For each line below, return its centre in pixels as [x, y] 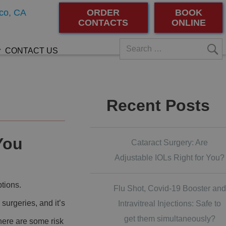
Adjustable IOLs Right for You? [170, 158]
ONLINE [188, 23]
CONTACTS [103, 23]
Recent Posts [158, 105]
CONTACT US [31, 51]
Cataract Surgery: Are [170, 143]
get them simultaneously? [169, 219]
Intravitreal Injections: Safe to [170, 204]
